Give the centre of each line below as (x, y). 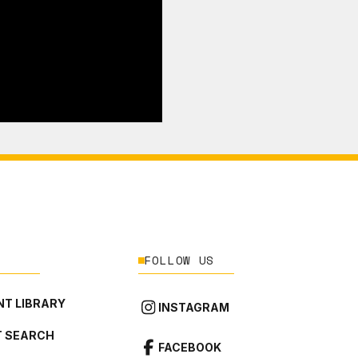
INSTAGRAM (193, 307)
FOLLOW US (179, 260)
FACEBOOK (189, 347)
